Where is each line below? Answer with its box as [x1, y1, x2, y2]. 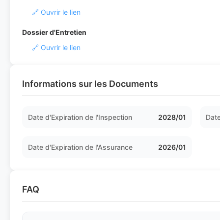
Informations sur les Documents [22, 79, 158, 89]
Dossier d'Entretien [22, 28, 86, 36]
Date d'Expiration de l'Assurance [28, 143, 133, 151]
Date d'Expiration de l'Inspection [28, 113, 132, 121]
